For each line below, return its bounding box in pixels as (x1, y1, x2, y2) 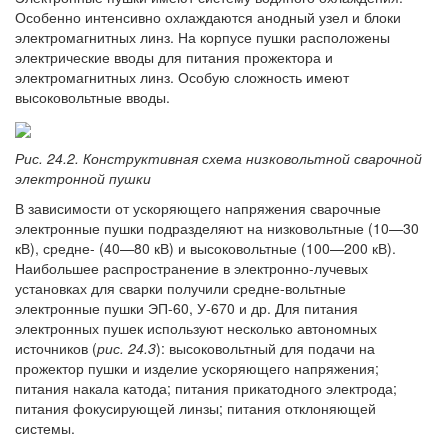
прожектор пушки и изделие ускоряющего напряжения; (15, 357, 379, 378)
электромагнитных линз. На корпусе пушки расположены (15, 27, 390, 48)
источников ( (15, 337, 97, 358)
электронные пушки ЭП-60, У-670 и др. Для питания (15, 297, 358, 318)
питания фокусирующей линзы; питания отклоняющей (15, 397, 376, 418)
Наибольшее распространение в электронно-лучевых (15, 257, 368, 278)
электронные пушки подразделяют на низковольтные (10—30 (15, 217, 419, 238)
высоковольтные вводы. (15, 87, 170, 108)
